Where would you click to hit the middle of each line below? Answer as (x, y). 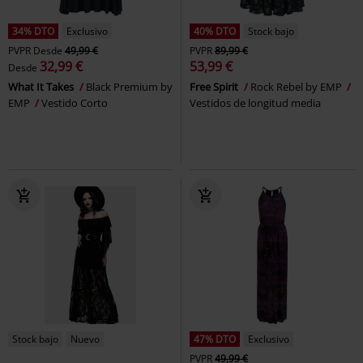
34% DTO (33, 32)
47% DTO (215, 340)
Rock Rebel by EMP (297, 87)
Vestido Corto (75, 103)
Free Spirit (215, 87)
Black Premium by (129, 87)
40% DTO (215, 32)
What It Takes (42, 87)
